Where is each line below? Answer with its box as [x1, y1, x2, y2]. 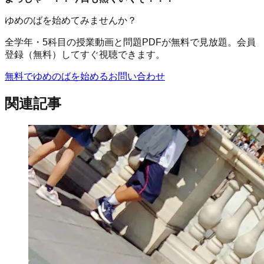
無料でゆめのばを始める [5, 71, 108, 81]
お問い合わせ [108, 71, 165, 81]
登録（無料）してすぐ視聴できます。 [5, 49, 165, 60]
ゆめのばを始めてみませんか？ [5, 15, 137, 25]
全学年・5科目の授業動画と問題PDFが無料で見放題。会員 [5, 37, 256, 47]
